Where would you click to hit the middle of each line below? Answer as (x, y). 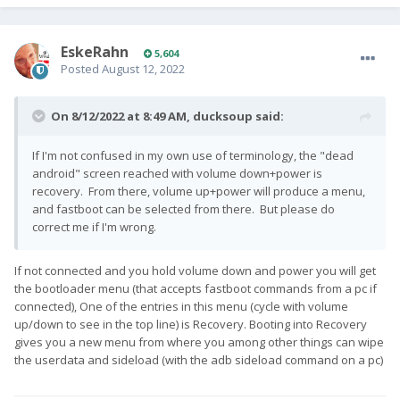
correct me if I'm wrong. (94, 227)
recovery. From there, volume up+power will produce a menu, (199, 192)
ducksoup (223, 117)
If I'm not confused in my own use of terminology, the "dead (193, 156)
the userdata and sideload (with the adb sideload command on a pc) (199, 360)
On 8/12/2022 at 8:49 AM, (122, 117)
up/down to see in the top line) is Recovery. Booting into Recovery (191, 325)
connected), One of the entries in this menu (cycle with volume (181, 307)
